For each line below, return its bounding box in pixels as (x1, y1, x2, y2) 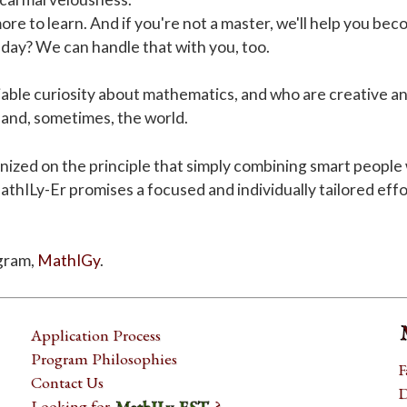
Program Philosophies (31, 348, 178, 370)
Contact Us (31, 372, 104, 393)
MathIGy (37, 251, 101, 271)
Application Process (31, 324, 162, 346)
